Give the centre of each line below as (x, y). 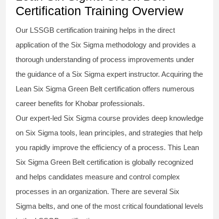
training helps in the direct (134, 30)
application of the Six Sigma (60, 45)
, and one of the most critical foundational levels (128, 206)
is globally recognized (158, 162)
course (108, 118)
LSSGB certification (61, 30)
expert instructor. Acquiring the (154, 74)
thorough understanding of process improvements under (105, 60)
